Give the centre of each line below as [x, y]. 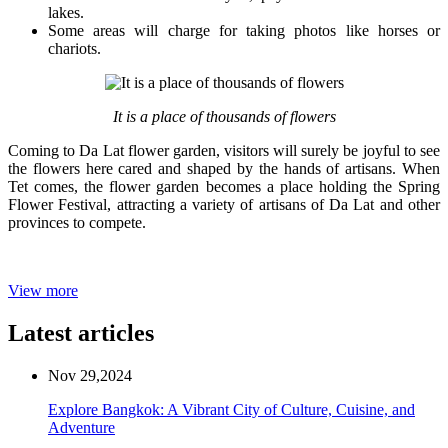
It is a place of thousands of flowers [224, 116]
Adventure [81, 427]
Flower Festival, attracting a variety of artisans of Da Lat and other [224, 204]
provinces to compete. [77, 222]
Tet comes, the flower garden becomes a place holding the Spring [224, 186]
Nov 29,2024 [90, 375]
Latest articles [81, 332]
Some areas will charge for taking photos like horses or [244, 30]
